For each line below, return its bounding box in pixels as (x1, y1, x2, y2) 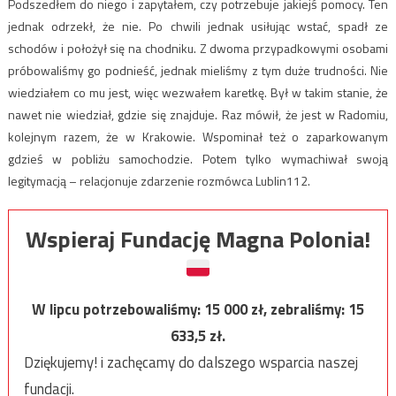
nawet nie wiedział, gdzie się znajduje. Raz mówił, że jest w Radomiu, (7, 104, 389, 124)
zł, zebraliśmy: (251, 298, 348, 322)
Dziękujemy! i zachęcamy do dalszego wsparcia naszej (23, 351, 358, 375)
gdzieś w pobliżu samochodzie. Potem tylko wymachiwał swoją (7, 148, 389, 168)
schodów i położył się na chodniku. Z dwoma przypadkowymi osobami (7, 38, 389, 57)
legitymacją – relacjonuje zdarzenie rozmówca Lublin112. (7, 171, 310, 190)
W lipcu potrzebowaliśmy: (32, 298, 204, 322)
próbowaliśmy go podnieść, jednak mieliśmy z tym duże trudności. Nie (7, 60, 389, 80)
